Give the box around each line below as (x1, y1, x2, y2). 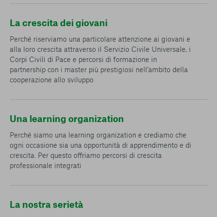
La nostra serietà (10, 199, 83, 210)
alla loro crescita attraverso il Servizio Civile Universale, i (10, 45, 191, 53)
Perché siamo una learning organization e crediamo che (10, 130, 186, 139)
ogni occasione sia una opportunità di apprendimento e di (10, 140, 191, 149)
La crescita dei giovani (10, 17, 108, 28)
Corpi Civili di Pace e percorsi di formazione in (10, 55, 157, 63)
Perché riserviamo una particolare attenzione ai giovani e (10, 34, 190, 43)
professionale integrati (10, 161, 81, 170)
